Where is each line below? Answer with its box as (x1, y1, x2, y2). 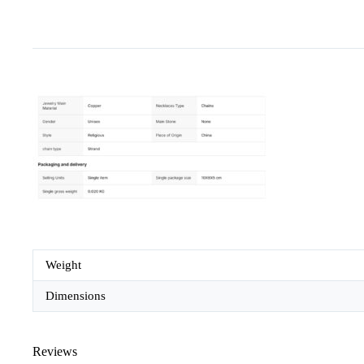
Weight (45, 258, 81, 271)
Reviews (32, 344, 77, 358)
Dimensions (45, 288, 106, 302)
